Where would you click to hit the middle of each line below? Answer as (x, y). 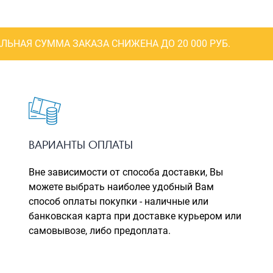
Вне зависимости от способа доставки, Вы (126, 172)
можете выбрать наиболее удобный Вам (122, 186)
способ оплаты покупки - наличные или (119, 201)
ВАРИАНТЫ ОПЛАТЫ (81, 144)
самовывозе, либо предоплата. (100, 230)
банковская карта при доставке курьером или (135, 216)
